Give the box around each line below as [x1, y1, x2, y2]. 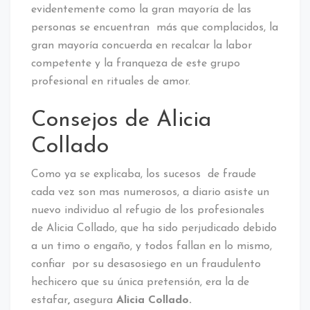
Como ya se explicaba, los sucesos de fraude [31, 168, 256, 180]
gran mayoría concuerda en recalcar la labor [31, 39, 252, 51]
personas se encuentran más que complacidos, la [31, 21, 278, 33]
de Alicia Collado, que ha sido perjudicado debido [31, 222, 277, 234]
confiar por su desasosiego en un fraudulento [31, 258, 261, 270]
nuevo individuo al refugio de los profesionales [31, 204, 264, 216]
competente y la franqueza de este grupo [31, 57, 240, 69]
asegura [73, 294, 113, 306]
